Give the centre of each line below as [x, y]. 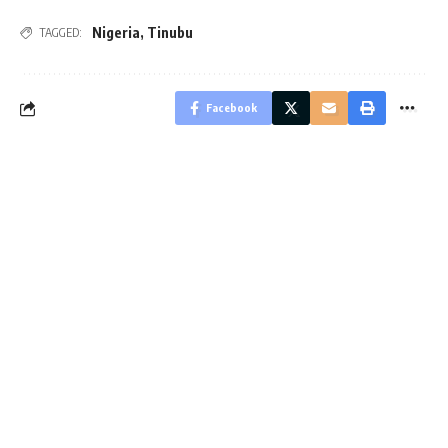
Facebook [231, 108]
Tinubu [170, 33]
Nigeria [116, 33]
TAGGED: [60, 33]
